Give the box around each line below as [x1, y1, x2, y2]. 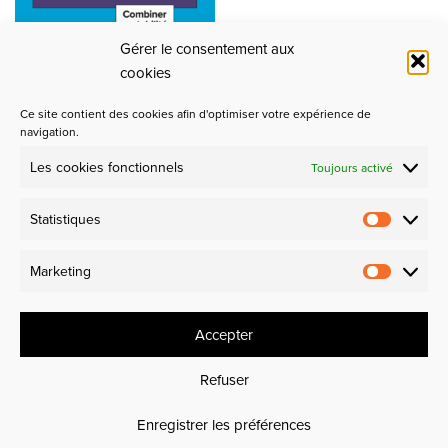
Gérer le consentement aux [120, 38, 294, 59]
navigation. [20, 123, 79, 140]
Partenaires [15, 177, 119, 207]
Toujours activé [311, 158, 393, 176]
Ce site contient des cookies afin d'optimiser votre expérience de [20, 105, 371, 122]
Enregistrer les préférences [137, 413, 311, 435]
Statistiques [30, 209, 101, 229]
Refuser [199, 368, 249, 390]
